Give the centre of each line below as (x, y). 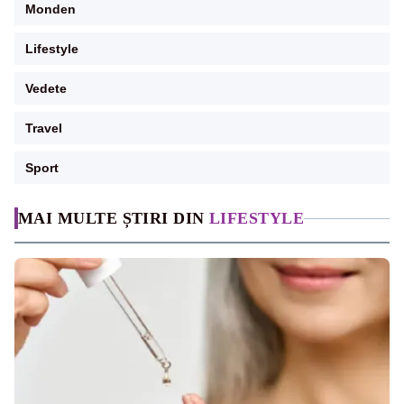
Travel (44, 129)
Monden (50, 9)
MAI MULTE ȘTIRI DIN (114, 219)
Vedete (46, 89)
